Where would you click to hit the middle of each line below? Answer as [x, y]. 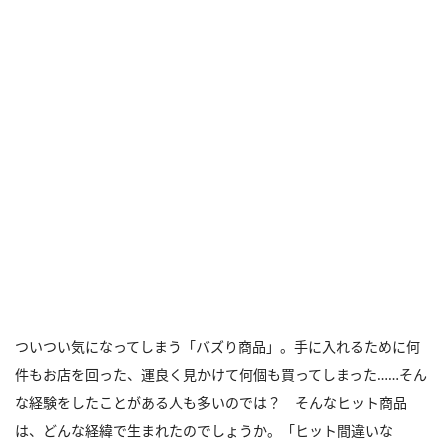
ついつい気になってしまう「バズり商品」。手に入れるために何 [217, 346]
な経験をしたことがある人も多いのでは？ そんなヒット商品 [211, 402]
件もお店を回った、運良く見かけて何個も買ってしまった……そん [221, 374]
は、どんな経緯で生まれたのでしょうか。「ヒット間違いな [204, 430]
